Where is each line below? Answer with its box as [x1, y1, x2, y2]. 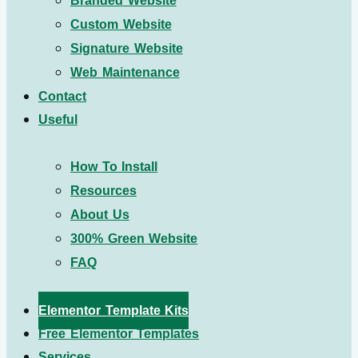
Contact [38, 89, 86, 103]
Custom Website [70, 18, 172, 31]
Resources [70, 184, 137, 197]
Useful [38, 113, 78, 126]
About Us [70, 208, 129, 221]
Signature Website [70, 42, 183, 55]
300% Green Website [70, 232, 198, 245]
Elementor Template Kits [38, 304, 189, 317]
